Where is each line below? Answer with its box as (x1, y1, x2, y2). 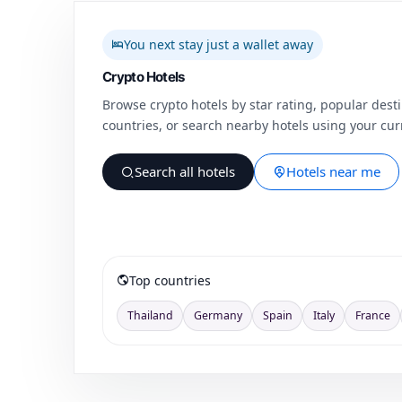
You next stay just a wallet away (124, 36, 314, 54)
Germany (193, 307, 242, 323)
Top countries (129, 271, 212, 289)
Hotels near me (285, 162, 380, 180)
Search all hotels (134, 162, 235, 180)
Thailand (127, 307, 173, 323)
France (354, 307, 390, 323)
